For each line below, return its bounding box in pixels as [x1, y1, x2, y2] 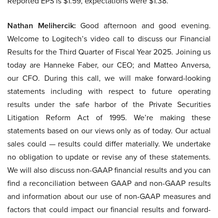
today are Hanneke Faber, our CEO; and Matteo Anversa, [7, 59, 211, 71]
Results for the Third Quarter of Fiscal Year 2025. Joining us [7, 46, 211, 57]
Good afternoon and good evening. [75, 20, 211, 31]
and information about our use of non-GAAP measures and [7, 191, 211, 202]
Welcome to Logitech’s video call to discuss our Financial [7, 33, 211, 44]
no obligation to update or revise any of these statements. [7, 151, 211, 163]
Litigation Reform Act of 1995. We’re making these [7, 112, 211, 123]
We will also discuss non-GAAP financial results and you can [7, 164, 211, 176]
